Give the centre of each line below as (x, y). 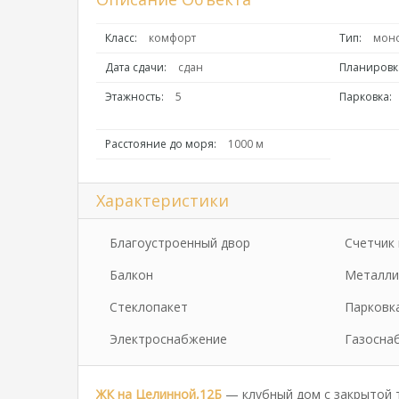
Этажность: (134, 97)
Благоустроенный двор (180, 243)
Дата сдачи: (136, 67)
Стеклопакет (149, 307)
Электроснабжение (168, 339)
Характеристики (163, 200)
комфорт (172, 38)
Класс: (121, 38)
